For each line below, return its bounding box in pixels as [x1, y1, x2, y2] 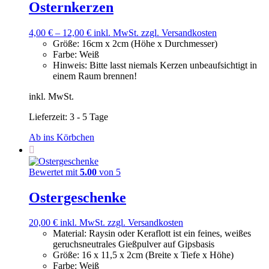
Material [53, 228, 84, 239]
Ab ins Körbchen [29, 131, 94, 142]
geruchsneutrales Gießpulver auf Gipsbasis [53, 239, 214, 250]
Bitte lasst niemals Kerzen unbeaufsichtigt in [89, 59, 257, 70]
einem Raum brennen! [53, 70, 137, 81]
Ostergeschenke [29, 189, 126, 205]
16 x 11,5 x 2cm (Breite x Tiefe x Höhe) [82, 250, 234, 261]
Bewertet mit [29, 166, 80, 177]
